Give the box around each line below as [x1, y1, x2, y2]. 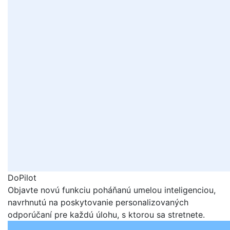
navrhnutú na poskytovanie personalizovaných [8, 197, 188, 207]
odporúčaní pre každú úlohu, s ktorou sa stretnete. [8, 209, 205, 220]
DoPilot [8, 172, 36, 183]
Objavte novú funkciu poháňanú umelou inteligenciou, [8, 185, 216, 195]
